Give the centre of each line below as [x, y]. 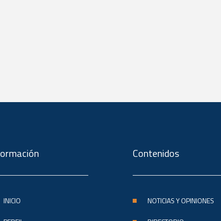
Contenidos [156, 153]
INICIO [12, 201]
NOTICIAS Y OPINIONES [181, 201]
